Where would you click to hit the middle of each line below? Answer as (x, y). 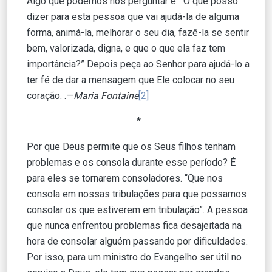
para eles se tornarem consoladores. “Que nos (125, 178)
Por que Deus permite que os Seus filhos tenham (131, 146)
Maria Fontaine (106, 95)
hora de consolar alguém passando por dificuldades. (137, 241)
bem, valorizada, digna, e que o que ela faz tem (126, 48)
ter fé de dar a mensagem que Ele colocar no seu (131, 80)
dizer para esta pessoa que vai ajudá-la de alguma (133, 16)
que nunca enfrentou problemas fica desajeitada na (134, 225)
